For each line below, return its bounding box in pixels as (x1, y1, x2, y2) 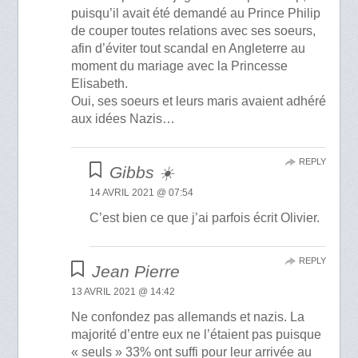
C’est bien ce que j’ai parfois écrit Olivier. (89, 210, 320, 225)
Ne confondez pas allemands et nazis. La (71, 309, 305, 324)
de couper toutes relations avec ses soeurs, (71, 23, 316, 38)
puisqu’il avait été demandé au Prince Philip (71, 6, 321, 20)
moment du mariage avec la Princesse (71, 58, 288, 73)
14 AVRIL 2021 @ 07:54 (89, 186, 193, 198)
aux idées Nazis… (71, 111, 176, 125)
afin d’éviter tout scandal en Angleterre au (71, 41, 306, 55)
